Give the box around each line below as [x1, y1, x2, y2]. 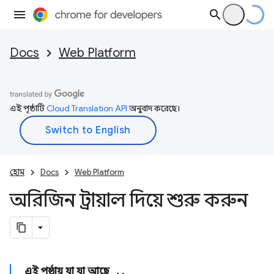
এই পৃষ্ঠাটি [10, 103, 46, 114]
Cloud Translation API [46, 103, 127, 114]
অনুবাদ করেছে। [127, 103, 180, 114]
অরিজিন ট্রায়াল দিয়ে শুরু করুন [10, 188, 248, 212]
